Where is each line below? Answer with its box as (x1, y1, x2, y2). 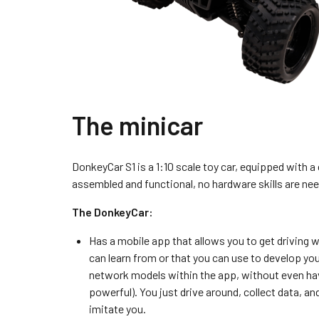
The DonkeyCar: (71, 205, 153, 219)
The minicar (71, 110, 203, 140)
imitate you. (88, 302, 146, 315)
